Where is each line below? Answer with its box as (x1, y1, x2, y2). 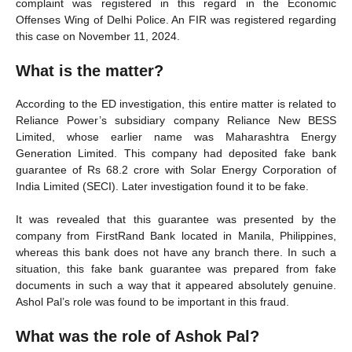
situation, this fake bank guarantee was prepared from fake (16, 262, 336, 275)
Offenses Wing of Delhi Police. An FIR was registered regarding (16, 13, 336, 26)
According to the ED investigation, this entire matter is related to (16, 97, 336, 110)
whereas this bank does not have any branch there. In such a (16, 245, 336, 258)
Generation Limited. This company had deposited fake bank (16, 146, 336, 159)
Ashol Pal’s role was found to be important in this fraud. (16, 295, 289, 308)
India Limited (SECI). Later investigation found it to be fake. (16, 179, 309, 192)
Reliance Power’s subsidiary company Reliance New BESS (16, 113, 336, 126)
